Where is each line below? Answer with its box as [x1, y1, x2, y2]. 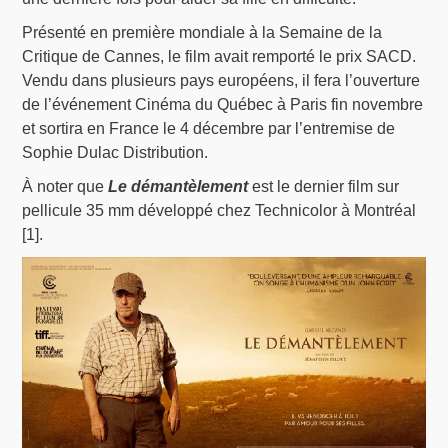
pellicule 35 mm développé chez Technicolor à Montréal [22, 202, 417, 220]
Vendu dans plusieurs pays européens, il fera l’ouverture [22, 72, 421, 90]
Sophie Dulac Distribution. [22, 144, 209, 162]
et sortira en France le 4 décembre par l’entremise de [22, 120, 396, 138]
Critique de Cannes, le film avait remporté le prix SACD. [22, 48, 417, 66]
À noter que [22, 178, 109, 196]
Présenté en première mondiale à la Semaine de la [22, 24, 383, 42]
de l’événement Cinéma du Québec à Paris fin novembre [22, 96, 424, 114]
